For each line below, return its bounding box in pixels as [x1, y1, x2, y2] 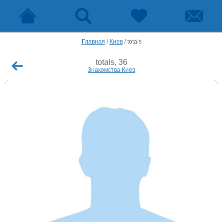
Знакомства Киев [88, 66, 135, 73]
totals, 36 [96, 57, 127, 66]
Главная [81, 38, 105, 45]
